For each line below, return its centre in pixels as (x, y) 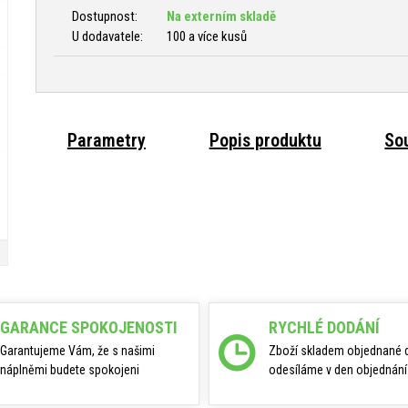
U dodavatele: (107, 36)
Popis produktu (265, 140)
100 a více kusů (207, 36)
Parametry (106, 140)
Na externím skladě (221, 16)
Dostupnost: (105, 16)
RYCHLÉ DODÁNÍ (324, 327)
